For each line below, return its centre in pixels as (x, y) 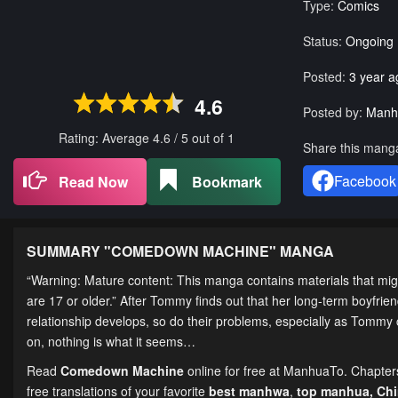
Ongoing (369, 41)
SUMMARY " (69, 251)
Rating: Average (106, 138)
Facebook (365, 181)
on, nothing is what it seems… (115, 342)
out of (210, 138)
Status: (322, 41)
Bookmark (227, 182)
